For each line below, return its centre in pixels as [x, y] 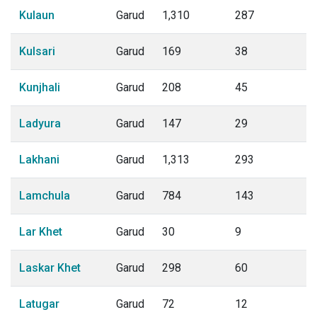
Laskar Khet [50, 268]
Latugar [39, 304]
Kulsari [37, 51]
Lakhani [39, 160]
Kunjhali [40, 87]
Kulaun [37, 15]
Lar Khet [41, 232]
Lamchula [45, 196]
